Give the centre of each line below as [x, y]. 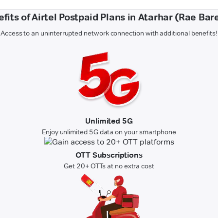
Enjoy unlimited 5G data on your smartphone [109, 132]
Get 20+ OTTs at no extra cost [109, 166]
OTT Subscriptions [109, 155]
